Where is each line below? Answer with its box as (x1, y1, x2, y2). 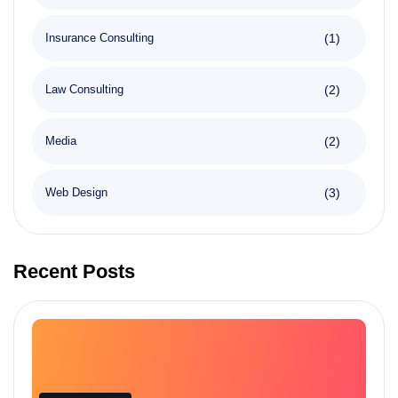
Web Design (45, 185, 107, 199)
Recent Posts (13, 259, 135, 283)
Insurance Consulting (45, 30, 154, 44)
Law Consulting (45, 82, 123, 96)
